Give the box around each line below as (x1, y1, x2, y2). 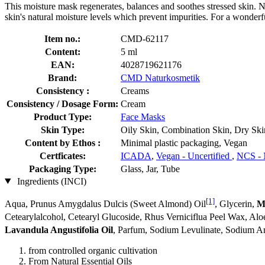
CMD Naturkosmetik (121, 72, 200, 83)
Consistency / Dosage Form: (7, 98, 118, 109)
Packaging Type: (28, 163, 96, 174)
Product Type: (33, 111, 92, 122)
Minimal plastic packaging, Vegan (121, 137, 247, 148)
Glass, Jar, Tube (121, 163, 180, 174)
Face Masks (121, 111, 165, 122)
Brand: (48, 72, 77, 83)
